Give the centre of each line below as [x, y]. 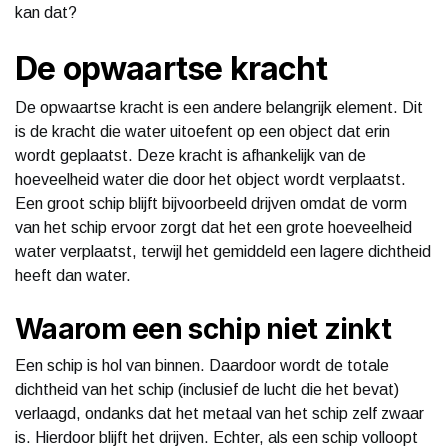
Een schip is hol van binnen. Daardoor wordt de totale [202, 365]
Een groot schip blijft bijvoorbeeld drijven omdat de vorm [211, 203]
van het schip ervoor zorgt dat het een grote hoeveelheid [213, 227]
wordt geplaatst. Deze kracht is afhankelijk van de [190, 155]
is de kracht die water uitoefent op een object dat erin [202, 131]
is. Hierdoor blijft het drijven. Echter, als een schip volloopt [216, 437]
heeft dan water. [73, 275]
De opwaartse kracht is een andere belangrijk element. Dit [219, 107]
